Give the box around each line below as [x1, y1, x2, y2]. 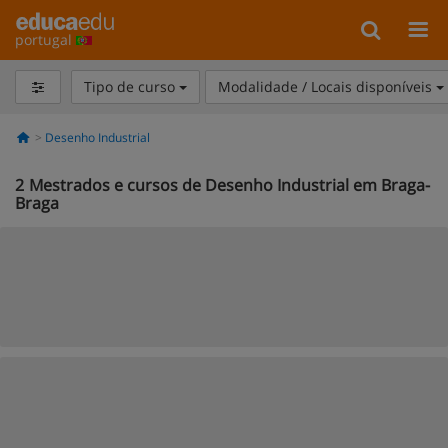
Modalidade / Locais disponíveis [217, 77, 436, 96]
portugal [15, 30, 76, 49]
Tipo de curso [83, 77, 179, 96]
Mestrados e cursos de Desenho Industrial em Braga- [29, 174, 430, 196]
